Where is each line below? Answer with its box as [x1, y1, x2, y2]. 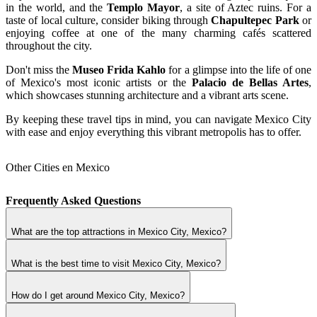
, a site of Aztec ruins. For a [180, 1, 312, 14]
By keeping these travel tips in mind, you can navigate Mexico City [6, 113, 311, 126]
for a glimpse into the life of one [166, 64, 312, 76]
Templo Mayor [107, 1, 180, 14]
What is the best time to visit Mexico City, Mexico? [11, 258, 221, 270]
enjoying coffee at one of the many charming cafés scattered [6, 27, 311, 40]
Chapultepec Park [211, 14, 299, 27]
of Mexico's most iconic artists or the [6, 76, 192, 89]
